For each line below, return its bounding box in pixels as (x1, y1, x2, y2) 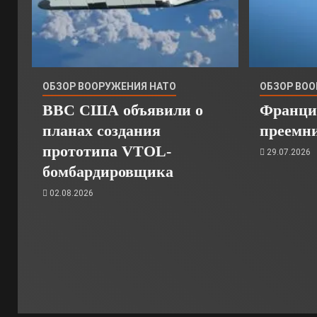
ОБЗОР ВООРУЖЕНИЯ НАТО (42, 81, 176, 92)
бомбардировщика (42, 163, 173, 180)
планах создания (42, 122, 161, 139)
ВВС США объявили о (42, 101, 203, 119)
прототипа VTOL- (42, 142, 171, 160)
